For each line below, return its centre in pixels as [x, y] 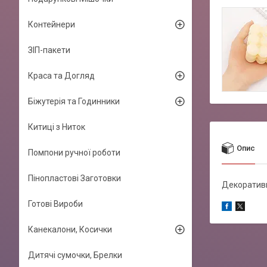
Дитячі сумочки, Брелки [75, 255]
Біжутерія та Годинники [74, 101]
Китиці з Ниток [57, 127]
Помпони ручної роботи [74, 153]
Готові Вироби [55, 204]
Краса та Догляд [61, 76]
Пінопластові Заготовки [74, 178]
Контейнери [52, 24]
